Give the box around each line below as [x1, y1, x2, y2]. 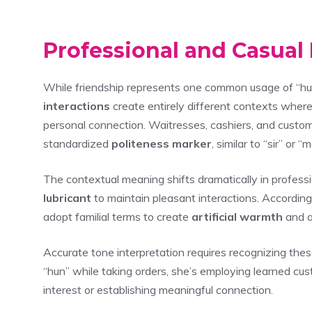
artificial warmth [192, 209, 283, 224]
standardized [43, 136, 111, 150]
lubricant [43, 190, 91, 205]
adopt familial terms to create [43, 209, 192, 224]
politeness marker [111, 136, 212, 150]
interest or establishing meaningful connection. [43, 282, 273, 297]
